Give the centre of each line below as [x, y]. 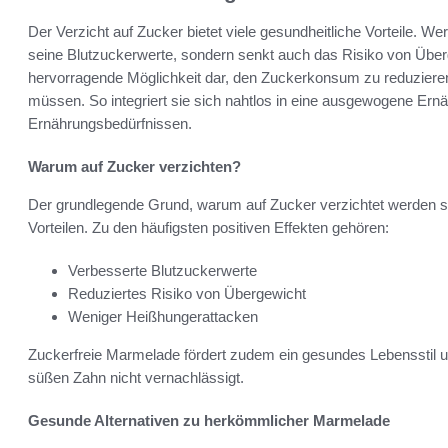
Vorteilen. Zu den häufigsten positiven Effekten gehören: [208, 228]
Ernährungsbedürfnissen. [110, 124]
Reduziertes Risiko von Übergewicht [187, 294]
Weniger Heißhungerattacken [163, 317]
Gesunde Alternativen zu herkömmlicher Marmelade [209, 421]
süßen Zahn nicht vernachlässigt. [136, 378]
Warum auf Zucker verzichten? [134, 167]
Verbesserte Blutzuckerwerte [162, 271]
